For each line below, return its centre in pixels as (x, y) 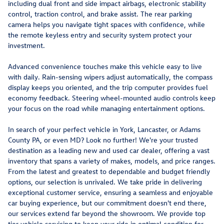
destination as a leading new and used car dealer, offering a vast (109, 150)
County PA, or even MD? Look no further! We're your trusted (103, 140)
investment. (26, 45)
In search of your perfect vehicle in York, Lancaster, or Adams (104, 129)
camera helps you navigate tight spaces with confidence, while (106, 24)
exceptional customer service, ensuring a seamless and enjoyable (110, 192)
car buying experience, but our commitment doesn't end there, (107, 203)
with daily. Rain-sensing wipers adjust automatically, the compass (110, 77)
